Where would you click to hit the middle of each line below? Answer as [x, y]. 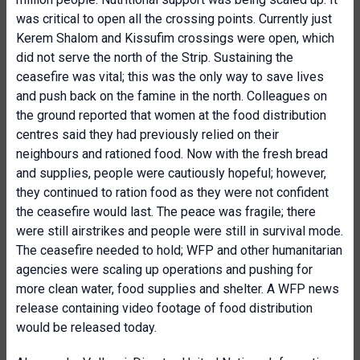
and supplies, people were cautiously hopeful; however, [171, 173]
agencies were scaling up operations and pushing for [164, 270]
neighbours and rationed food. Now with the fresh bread [172, 154]
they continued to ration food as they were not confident [172, 192]
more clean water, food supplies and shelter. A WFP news [178, 289]
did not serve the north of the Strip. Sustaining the [155, 57]
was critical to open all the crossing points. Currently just [174, 19]
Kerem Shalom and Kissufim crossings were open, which [175, 38]
